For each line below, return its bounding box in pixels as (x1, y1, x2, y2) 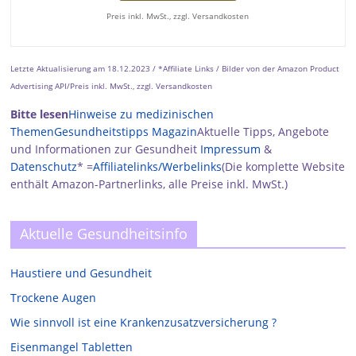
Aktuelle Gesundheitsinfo (20, 224, 188, 244)
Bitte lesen (10, 106, 69, 122)
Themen (10, 124, 55, 140)
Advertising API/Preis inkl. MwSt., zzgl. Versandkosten (10, 80, 213, 92)
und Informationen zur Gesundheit (10, 141, 201, 157)
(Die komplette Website (222, 159, 346, 175)
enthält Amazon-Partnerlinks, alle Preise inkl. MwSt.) (10, 176, 288, 192)
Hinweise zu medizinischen (68, 106, 215, 122)
